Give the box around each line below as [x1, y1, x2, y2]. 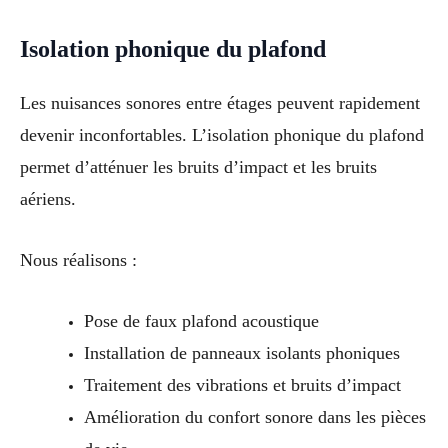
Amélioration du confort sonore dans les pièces [83, 406, 426, 427]
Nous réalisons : [20, 250, 137, 270]
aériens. [20, 189, 76, 210]
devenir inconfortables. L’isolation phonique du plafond [20, 125, 424, 146]
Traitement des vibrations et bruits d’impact [83, 374, 401, 395]
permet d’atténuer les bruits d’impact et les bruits [20, 157, 377, 178]
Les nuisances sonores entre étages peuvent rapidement [20, 93, 420, 114]
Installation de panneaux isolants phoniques [83, 342, 400, 363]
